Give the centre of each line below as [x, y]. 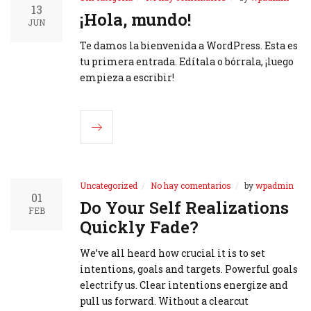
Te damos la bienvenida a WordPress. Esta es [189, 46]
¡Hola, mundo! [135, 20]
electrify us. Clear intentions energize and [184, 285]
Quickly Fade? [139, 227]
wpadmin [275, 186]
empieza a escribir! [127, 78]
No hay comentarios [191, 186]
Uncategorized [109, 186]
